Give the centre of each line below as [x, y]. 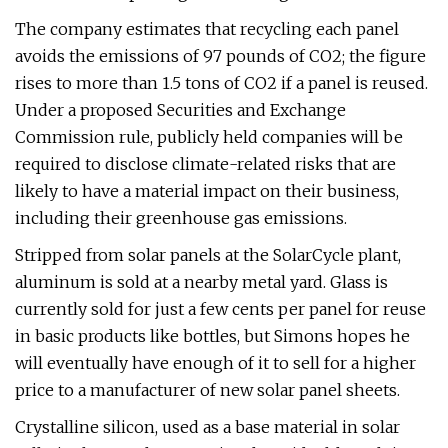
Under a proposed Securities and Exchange [180, 110]
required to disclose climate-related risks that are [205, 164]
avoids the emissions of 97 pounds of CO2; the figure [220, 56]
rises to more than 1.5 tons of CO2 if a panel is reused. [221, 83]
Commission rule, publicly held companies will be [209, 137]
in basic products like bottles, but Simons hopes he [212, 336]
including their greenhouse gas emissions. [181, 218]
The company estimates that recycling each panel [207, 29]
